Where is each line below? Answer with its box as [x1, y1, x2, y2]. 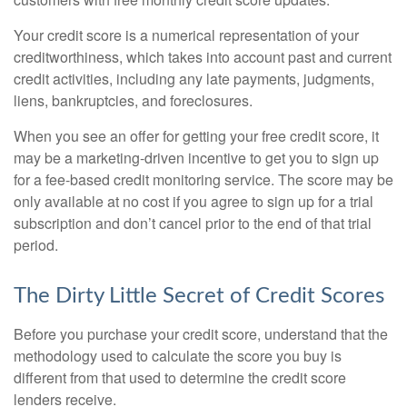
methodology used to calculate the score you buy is [14, 345, 342, 366]
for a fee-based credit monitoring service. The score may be [14, 169, 393, 190]
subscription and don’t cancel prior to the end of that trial [14, 213, 372, 233]
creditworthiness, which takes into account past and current [14, 46, 392, 67]
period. [14, 234, 58, 255]
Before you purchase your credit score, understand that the [14, 323, 388, 344]
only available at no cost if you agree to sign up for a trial [14, 191, 373, 212]
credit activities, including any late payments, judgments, [14, 68, 374, 89]
